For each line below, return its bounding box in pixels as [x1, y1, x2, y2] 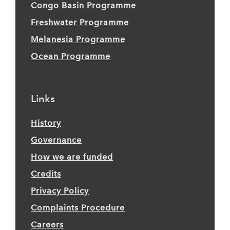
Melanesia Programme [31, 34, 125, 45]
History [31, 118, 61, 128]
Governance [31, 135, 82, 145]
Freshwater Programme [31, 17, 129, 28]
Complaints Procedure [31, 203, 125, 213]
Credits [31, 169, 61, 179]
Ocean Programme [31, 51, 110, 62]
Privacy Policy [31, 186, 89, 196]
